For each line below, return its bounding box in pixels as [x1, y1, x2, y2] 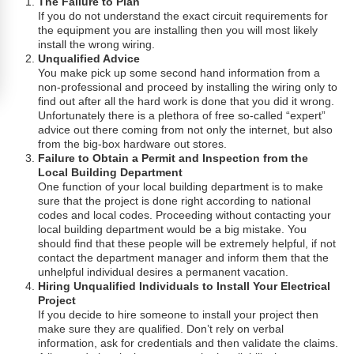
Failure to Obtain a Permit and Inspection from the [38, 152, 309, 164]
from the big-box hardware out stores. [38, 137, 228, 150]
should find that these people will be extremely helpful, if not [38, 237, 337, 250]
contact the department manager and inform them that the [38, 251, 330, 264]
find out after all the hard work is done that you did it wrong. [38, 95, 335, 107]
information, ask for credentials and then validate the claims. [38, 337, 339, 349]
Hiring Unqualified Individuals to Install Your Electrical [38, 280, 331, 292]
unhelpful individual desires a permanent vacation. [38, 265, 289, 278]
